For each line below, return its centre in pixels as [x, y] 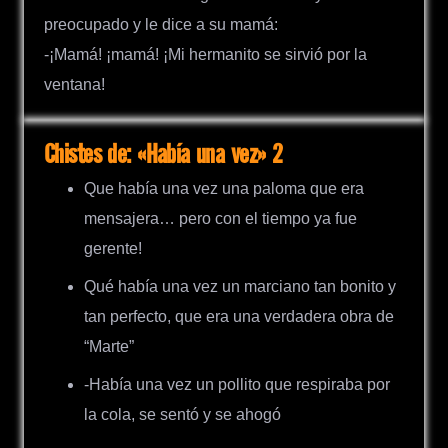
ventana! [74, 85]
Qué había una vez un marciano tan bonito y [240, 287]
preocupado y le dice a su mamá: [161, 25]
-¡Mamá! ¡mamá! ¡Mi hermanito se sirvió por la [205, 55]
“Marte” [109, 347]
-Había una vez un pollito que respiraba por [237, 385]
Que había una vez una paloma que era [224, 189]
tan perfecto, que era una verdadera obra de [239, 317]
